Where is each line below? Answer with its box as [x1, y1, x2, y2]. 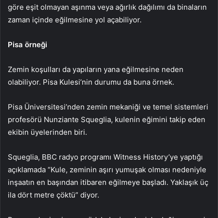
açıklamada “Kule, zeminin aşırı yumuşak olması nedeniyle [8, 165, 206, 175]
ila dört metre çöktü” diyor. [8, 190, 99, 200]
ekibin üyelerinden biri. [8, 127, 87, 137]
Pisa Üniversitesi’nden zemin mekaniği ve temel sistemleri [8, 102, 208, 112]
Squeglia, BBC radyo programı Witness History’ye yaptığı [8, 152, 203, 162]
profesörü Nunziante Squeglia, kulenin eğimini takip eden [8, 115, 205, 125]
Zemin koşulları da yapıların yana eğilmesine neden [8, 65, 183, 74]
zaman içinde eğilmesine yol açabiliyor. [8, 15, 142, 25]
